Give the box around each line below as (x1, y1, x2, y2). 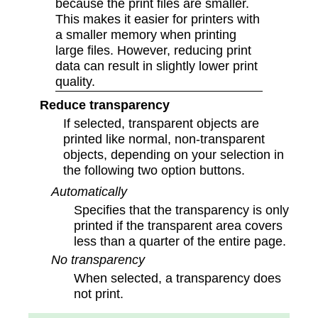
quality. (55, 73, 95, 89)
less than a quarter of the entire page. (74, 233, 287, 248)
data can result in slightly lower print (55, 57, 258, 73)
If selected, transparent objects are (63, 115, 260, 131)
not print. (74, 285, 124, 301)
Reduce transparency (39, 97, 170, 112)
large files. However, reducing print (55, 42, 251, 57)
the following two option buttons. (63, 162, 246, 177)
